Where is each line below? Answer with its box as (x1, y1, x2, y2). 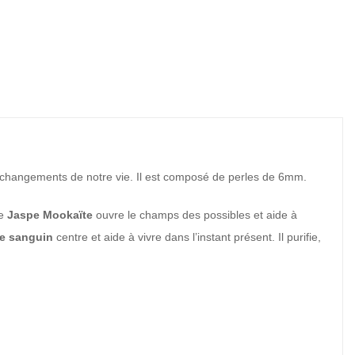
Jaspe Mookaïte (7, 208, 93, 221)
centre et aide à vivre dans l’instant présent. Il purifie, (56, 231, 321, 243)
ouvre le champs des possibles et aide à (93, 208, 297, 221)
